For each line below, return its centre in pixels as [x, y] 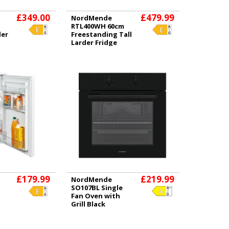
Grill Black [88, 204]
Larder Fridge [94, 42]
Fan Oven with [95, 196]
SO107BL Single [97, 188]
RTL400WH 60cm [97, 26]
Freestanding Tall [101, 34]
